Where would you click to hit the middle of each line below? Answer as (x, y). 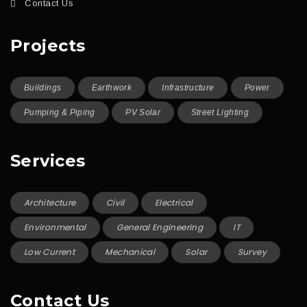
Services (48, 161)
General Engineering (160, 227)
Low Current (49, 252)
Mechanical (130, 252)
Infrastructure (188, 88)
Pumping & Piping (60, 112)
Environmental (55, 227)
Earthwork (111, 88)
